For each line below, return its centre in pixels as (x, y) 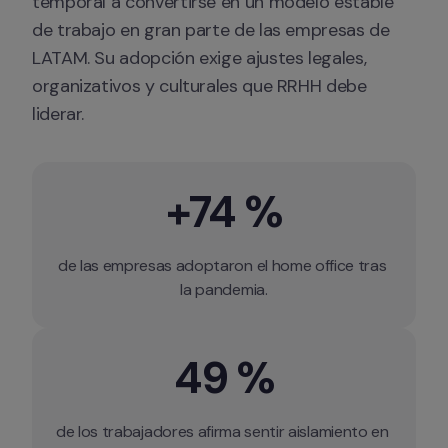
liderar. (58, 114)
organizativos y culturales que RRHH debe (199, 86)
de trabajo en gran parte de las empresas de (211, 30)
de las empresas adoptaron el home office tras (222, 265)
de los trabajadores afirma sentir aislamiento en (222, 431)
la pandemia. (224, 289)
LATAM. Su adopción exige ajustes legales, (199, 58)
